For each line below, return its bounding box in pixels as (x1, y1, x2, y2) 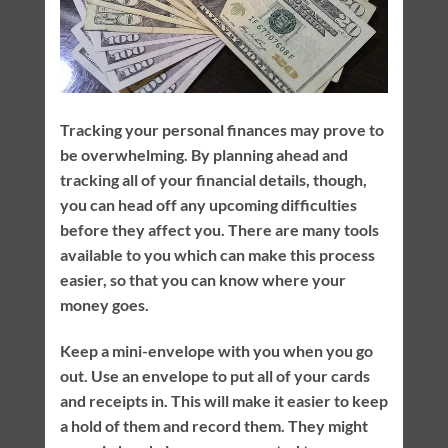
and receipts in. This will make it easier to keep (59, 390, 388, 410)
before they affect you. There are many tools (59, 220, 379, 240)
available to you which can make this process (59, 245, 375, 265)
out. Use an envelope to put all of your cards (59, 365, 370, 385)
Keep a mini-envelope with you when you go (59, 340, 373, 360)
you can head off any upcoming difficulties (59, 195, 357, 215)
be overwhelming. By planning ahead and (59, 145, 348, 165)
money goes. (59, 295, 149, 315)
